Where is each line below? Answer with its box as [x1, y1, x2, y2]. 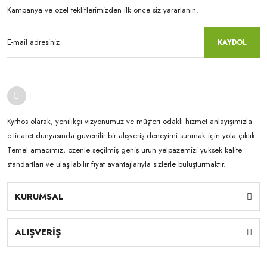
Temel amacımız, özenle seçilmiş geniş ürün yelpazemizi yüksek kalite [7, 144, 242, 156]
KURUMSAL [15, 190, 64, 203]
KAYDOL [217, 37, 247, 48]
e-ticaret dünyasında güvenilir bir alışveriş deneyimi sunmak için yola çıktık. [7, 130, 257, 141]
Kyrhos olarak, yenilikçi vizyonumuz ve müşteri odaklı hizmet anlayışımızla [7, 116, 252, 127]
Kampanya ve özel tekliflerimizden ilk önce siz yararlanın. [7, 4, 198, 15]
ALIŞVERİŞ [15, 226, 61, 239]
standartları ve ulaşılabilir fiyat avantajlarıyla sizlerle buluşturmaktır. [7, 159, 226, 170]
